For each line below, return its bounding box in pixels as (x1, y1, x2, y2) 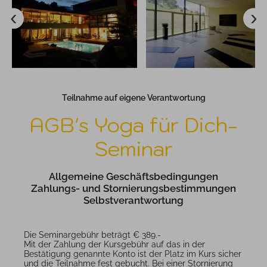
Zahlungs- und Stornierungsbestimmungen (31, 182, 236, 194)
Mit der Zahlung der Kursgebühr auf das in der (24, 239, 205, 249)
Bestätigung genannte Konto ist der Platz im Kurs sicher (24, 249, 241, 259)
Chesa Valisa (56, 83, 93, 92)
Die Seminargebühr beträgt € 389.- (24, 229, 161, 240)
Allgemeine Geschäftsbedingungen (49, 170, 218, 182)
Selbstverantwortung (83, 194, 184, 206)
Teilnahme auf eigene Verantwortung (61, 92, 206, 103)
